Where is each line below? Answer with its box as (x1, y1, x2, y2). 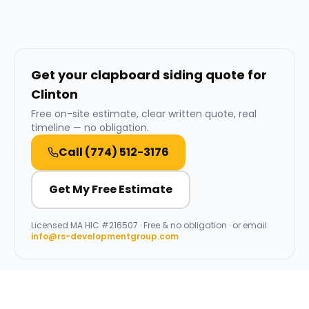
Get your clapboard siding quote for (31, 66, 267, 83)
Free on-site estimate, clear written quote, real (31, 107, 257, 121)
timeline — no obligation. (31, 121, 149, 134)
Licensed (31, 219, 70, 231)
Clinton (31, 86, 78, 103)
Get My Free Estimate (49, 181, 172, 197)
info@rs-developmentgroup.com (31, 230, 179, 242)
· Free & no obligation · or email (138, 219, 267, 231)
